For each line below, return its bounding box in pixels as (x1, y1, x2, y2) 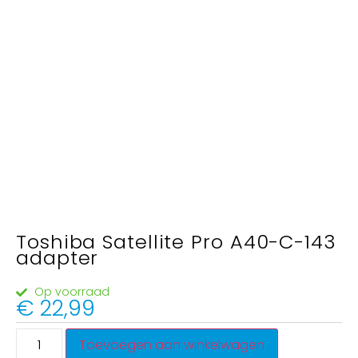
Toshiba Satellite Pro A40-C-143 (16, 229, 336, 255)
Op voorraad (34, 284, 109, 300)
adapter (16, 245, 99, 271)
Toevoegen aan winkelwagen (79, 336, 265, 354)
